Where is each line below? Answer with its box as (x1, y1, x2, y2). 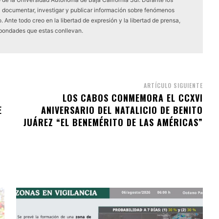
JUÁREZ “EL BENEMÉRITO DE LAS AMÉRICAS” (23, 115, 203, 129)
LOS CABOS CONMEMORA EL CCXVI (62, 91, 203, 104)
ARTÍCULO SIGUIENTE (143, 81, 203, 89)
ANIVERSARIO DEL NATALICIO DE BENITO (41, 103, 203, 116)
